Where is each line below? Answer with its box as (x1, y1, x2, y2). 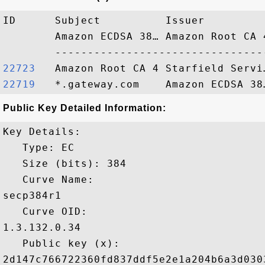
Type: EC (3, 142, 75, 153)
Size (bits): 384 (3, 158, 127, 169)
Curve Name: (3, 174, 101, 185)
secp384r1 (3, 190, 62, 201)
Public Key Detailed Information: (3, 103, 166, 113)
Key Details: (3, 126, 81, 137)
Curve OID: (3, 206, 94, 217)
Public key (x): (3, 238, 127, 249)
